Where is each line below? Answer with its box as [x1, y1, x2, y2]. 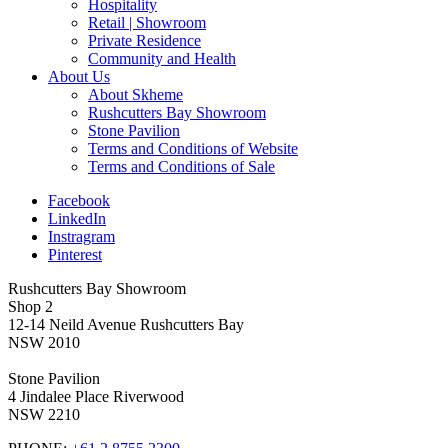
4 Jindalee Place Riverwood [8, 388, 184, 406]
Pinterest [48, 246, 102, 264]
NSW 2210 [8, 406, 80, 424]
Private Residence [88, 32, 201, 50]
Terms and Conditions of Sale [88, 158, 275, 176]
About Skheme [88, 86, 183, 104]
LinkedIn [48, 210, 106, 228]
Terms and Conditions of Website [88, 140, 298, 158]
